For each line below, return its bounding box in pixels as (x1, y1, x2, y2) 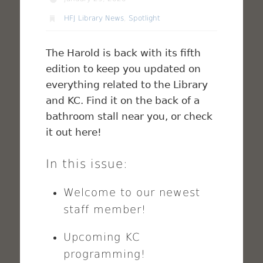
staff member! (63, 203, 147, 215)
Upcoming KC (63, 230, 141, 243)
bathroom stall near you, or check (46, 110, 213, 122)
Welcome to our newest (63, 186, 201, 198)
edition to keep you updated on (46, 62, 201, 75)
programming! (63, 247, 146, 260)
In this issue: (46, 156, 129, 171)
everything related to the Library (46, 78, 208, 90)
